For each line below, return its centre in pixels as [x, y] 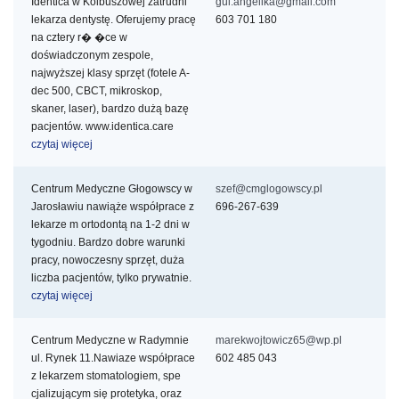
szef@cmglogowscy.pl [269, 189]
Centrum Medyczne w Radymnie [110, 341]
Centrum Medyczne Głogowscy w [112, 189]
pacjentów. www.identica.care [105, 127]
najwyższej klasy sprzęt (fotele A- [110, 73]
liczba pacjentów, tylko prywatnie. [114, 278]
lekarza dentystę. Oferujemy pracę [114, 20]
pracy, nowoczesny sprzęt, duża [108, 261]
